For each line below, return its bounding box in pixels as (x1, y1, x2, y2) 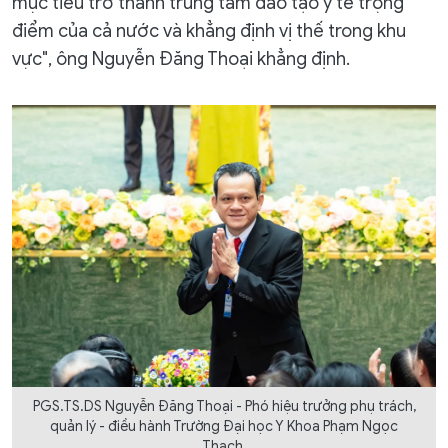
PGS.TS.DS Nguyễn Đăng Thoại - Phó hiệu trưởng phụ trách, (32, 397, 416, 415)
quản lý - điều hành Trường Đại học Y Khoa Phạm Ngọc (50, 417, 398, 435)
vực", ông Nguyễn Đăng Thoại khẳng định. (12, 47, 350, 70)
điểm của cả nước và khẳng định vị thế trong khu (12, 19, 406, 42)
